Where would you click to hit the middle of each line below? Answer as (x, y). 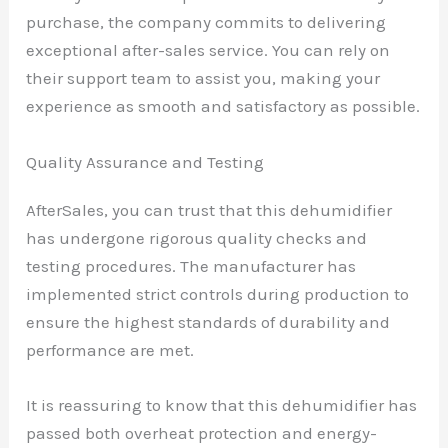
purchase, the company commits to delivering (206, 22)
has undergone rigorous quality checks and (197, 237)
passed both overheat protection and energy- (202, 432)
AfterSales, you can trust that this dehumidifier (209, 209)
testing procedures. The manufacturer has (191, 265)
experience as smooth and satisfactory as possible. (223, 106)
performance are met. (110, 349)
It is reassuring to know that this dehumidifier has (222, 404)
